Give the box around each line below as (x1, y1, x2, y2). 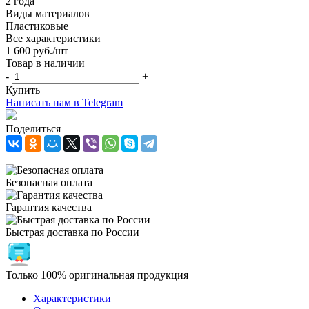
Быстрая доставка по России (6, 226, 139, 238)
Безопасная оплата (6, 176, 92, 188)
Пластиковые (6, 19, 68, 32)
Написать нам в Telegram (6, 96, 123, 108)
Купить (6, 83, 40, 96)
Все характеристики (6, 32, 101, 44)
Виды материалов (6, 7, 90, 19)
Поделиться (6, 122, 61, 134)
